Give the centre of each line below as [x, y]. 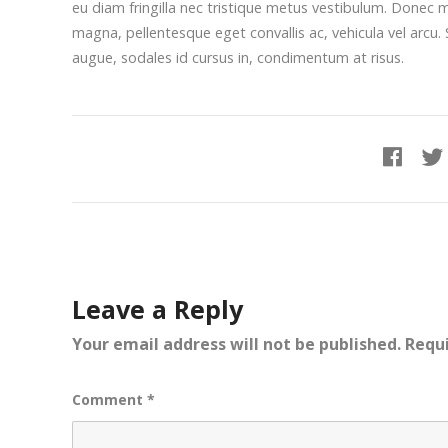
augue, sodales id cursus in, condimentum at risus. [238, 57]
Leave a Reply [157, 309]
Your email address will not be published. [236, 344]
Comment [109, 400]
